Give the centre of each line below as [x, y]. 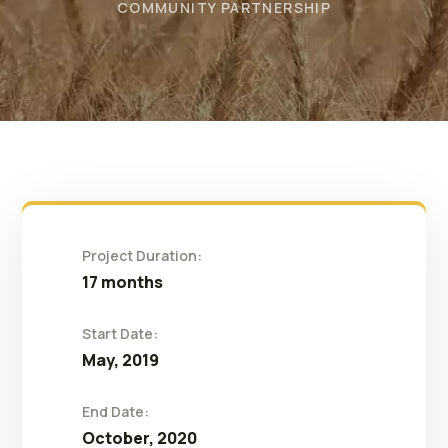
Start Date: [120, 333]
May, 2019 [121, 359]
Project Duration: [142, 255]
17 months [123, 281]
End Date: [116, 411]
